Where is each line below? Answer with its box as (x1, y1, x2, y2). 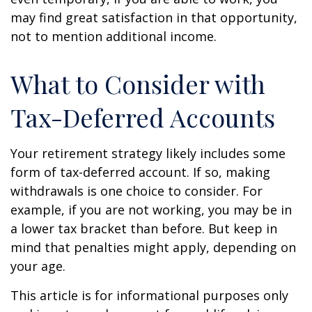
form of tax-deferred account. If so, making (10, 164, 270, 180)
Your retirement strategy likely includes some (10, 145, 286, 162)
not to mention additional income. (10, 28, 217, 45)
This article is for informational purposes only (10, 287, 288, 304)
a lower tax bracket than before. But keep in (10, 220, 277, 237)
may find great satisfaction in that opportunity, (10, 9, 297, 26)
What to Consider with (10, 67, 265, 100)
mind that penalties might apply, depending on (10, 239, 296, 256)
